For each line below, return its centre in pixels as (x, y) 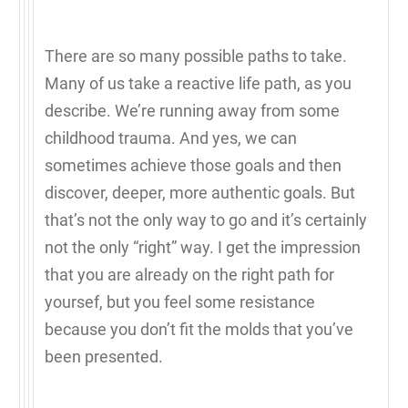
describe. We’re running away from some (192, 110)
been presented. (104, 356)
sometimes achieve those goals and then (193, 165)
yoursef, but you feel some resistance (180, 301)
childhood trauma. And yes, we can (171, 138)
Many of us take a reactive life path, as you (198, 83)
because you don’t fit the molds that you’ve (199, 329)
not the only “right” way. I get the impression (203, 247)
